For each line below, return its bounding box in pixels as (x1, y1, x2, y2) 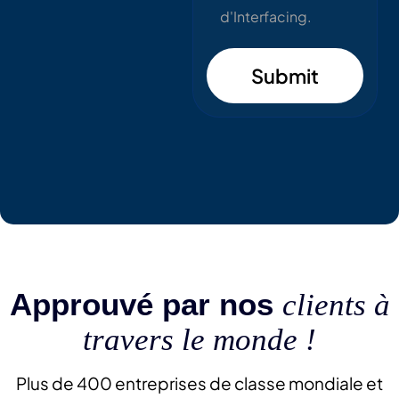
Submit (250, 63, 319, 89)
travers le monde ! (83, 322, 316, 358)
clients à (281, 288, 390, 323)
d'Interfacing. (220, 7, 313, 27)
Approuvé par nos (9, 287, 282, 322)
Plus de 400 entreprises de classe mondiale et (16, 372, 383, 395)
